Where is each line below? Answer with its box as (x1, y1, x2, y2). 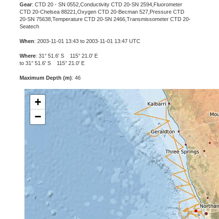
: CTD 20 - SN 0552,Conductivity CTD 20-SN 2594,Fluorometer (32, 1, 182, 7)
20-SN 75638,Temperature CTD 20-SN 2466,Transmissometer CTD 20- (20, 16, 191, 22)
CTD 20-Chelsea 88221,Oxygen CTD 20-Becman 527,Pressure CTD (20, 9, 184, 15)
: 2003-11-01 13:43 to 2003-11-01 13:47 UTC (34, 38, 140, 44)
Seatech (20, 23, 39, 29)
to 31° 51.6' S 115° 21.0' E (20, 60, 85, 66)
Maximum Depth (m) (20, 75, 72, 81)
